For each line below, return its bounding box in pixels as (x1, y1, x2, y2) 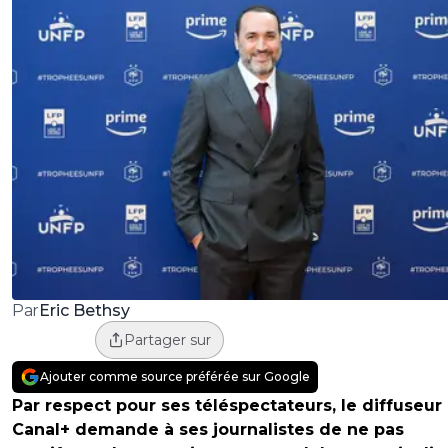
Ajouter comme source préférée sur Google (40, 369, 310, 385)
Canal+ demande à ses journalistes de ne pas (12, 420, 404, 440)
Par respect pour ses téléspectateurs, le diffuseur (12, 396, 442, 416)
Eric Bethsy (38, 300, 130, 320)
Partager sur (123, 331, 211, 350)
